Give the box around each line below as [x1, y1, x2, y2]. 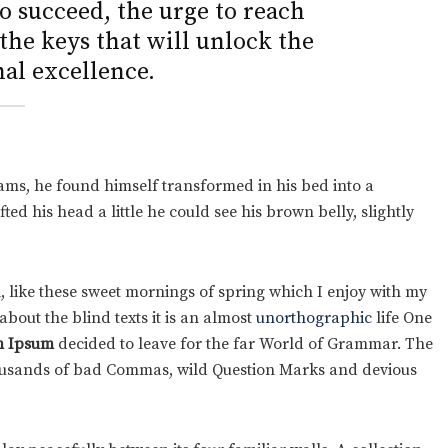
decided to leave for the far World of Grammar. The [54, 333, 433, 354]
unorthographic [256, 307, 372, 328]
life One [372, 307, 432, 328]
